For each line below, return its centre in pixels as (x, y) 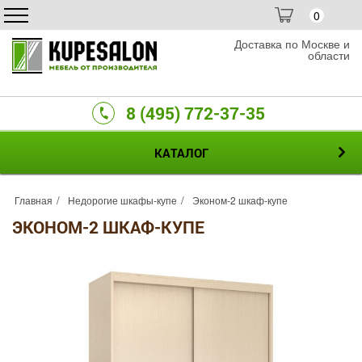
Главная (34, 200)
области (329, 55)
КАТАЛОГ (181, 153)
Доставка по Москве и (292, 44)
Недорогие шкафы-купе (122, 200)
